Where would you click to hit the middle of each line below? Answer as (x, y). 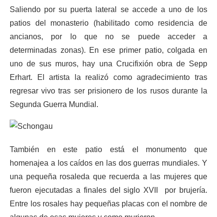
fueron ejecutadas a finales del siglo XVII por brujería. (108, 190)
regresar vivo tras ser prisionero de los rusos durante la (108, 91)
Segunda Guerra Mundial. (54, 104)
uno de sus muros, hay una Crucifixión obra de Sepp (108, 64)
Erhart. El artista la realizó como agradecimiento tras (108, 77)
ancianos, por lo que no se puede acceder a (108, 37)
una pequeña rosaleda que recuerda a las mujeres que (108, 177)
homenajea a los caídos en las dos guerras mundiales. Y (108, 163)
